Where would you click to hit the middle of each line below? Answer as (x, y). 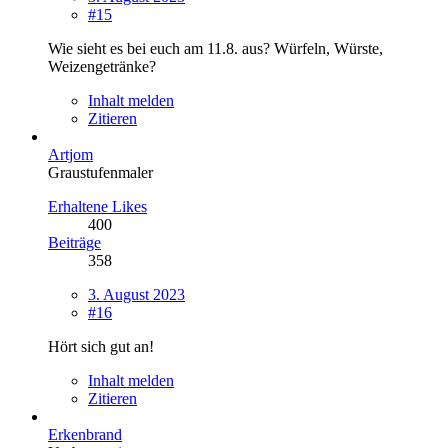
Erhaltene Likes (97, 206)
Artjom (70, 154)
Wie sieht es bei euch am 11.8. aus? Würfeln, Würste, (215, 48)
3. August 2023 (136, 294)
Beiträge (74, 242)
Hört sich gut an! (101, 346)
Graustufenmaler (100, 172)
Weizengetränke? (102, 66)
